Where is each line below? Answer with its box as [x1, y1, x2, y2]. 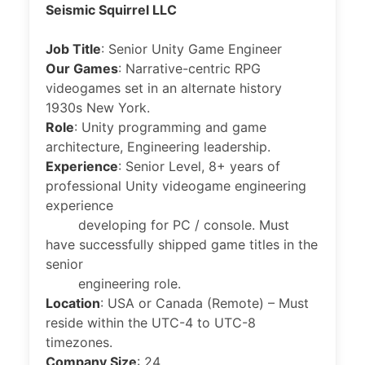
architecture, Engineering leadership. [46, 139, 270, 155]
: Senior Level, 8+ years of [118, 158, 280, 174]
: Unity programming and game [74, 119, 266, 135]
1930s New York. [46, 99, 150, 116]
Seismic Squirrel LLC [46, 2, 177, 18]
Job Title [46, 41, 101, 57]
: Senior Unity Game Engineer [101, 41, 282, 57]
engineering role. [46, 275, 181, 292]
